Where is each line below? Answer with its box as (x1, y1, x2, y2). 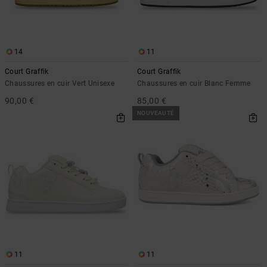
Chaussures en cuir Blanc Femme (137, 79, 251, 88)
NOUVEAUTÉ (137, 109, 175, 116)
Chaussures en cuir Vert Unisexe (5, 79, 115, 88)
